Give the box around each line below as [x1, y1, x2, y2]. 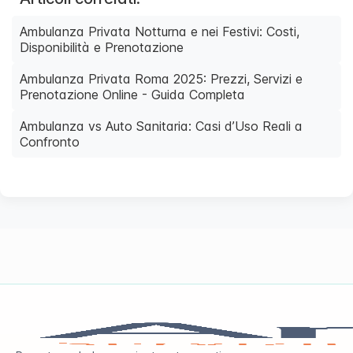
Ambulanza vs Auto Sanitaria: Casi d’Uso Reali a [20, 117, 303, 134]
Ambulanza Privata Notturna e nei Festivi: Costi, [20, 23, 299, 39]
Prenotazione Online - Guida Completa [20, 86, 245, 102]
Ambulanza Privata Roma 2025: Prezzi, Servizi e [20, 70, 303, 87]
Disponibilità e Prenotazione [20, 39, 184, 55]
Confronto [20, 133, 80, 150]
